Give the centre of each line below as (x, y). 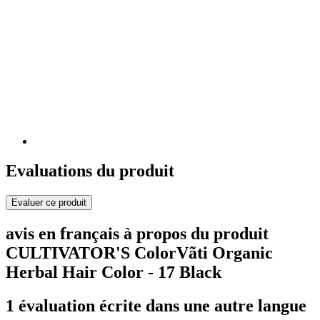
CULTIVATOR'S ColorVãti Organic (139, 253)
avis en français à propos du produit (137, 234)
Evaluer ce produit (49, 203)
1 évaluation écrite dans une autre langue (156, 306)
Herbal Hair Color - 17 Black (114, 272)
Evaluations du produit (90, 171)
